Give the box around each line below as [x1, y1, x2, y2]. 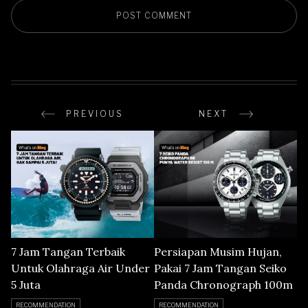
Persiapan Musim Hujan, [154, 244, 282, 258]
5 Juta [11, 277, 41, 291]
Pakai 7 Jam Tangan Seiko [154, 261, 287, 275]
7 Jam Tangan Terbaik [11, 244, 125, 258]
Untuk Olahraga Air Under [11, 261, 150, 275]
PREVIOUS [66, 108, 124, 119]
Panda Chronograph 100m [154, 277, 293, 291]
